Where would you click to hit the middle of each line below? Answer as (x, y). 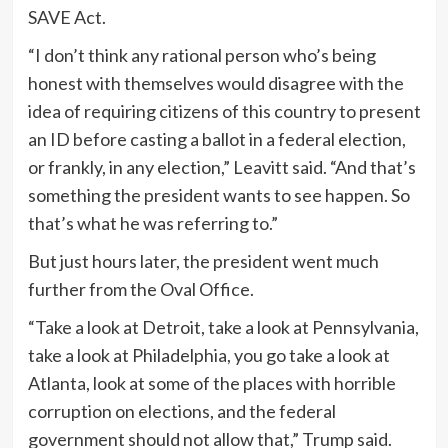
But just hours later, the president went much (203, 260)
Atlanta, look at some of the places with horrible (211, 382)
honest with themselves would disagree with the (215, 82)
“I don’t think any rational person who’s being (201, 54)
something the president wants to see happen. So (218, 194)
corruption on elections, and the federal (181, 410)
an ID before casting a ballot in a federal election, (216, 138)
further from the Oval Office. (140, 288)
